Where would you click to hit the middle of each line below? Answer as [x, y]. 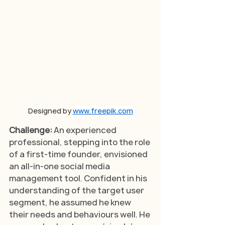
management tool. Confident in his [79, 178]
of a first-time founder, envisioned [79, 154]
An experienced [86, 130]
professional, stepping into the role [80, 142]
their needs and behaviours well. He [80, 214]
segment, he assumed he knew [71, 202]
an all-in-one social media [60, 166]
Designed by [50, 110]
